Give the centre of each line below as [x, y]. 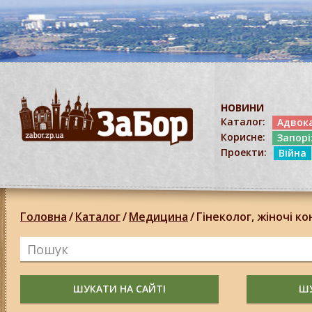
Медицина [158, 217]
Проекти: [244, 152]
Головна [44, 217]
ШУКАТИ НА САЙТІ [119, 289]
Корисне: [243, 137]
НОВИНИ [242, 108]
